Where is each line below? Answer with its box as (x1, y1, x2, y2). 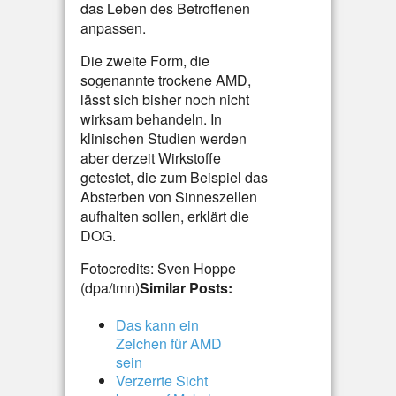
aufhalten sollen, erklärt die (80, 206, 249, 226)
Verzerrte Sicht (116, 370, 208, 391)
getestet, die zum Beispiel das (80, 167, 268, 187)
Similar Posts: (140, 278, 232, 298)
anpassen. (80, 18, 146, 38)
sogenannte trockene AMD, (80, 70, 251, 90)
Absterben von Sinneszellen (80, 187, 257, 207)
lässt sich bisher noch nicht (80, 89, 249, 110)
